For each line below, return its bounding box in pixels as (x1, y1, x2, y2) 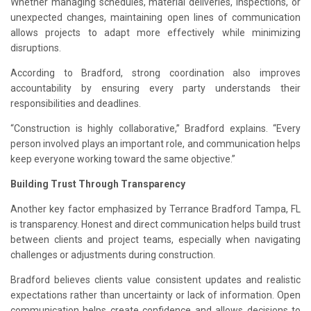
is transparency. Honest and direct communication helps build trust (10, 219, 301, 230)
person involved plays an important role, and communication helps (10, 138, 301, 149)
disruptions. (10, 42, 61, 53)
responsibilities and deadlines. (10, 98, 141, 109)
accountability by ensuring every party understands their (10, 83, 301, 94)
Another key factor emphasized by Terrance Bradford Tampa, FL (10, 203, 301, 215)
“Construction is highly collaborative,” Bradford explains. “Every (10, 123, 301, 134)
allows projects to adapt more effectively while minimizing (10, 27, 301, 38)
